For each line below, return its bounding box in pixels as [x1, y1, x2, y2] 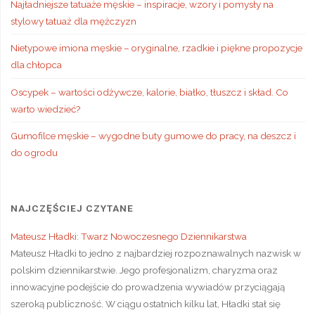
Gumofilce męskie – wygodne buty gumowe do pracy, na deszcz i [10, 130, 296, 141]
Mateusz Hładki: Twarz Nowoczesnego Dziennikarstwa [10, 230, 247, 242]
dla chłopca [10, 59, 62, 70]
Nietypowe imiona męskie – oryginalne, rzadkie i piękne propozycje [10, 42, 302, 53]
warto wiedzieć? [10, 103, 80, 115]
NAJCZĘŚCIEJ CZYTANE [10, 202, 134, 214]
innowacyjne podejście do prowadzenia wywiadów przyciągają [10, 281, 285, 292]
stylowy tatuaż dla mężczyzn [10, 15, 136, 27]
